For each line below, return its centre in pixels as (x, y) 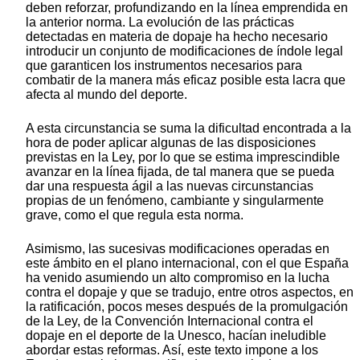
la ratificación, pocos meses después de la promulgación (187, 307)
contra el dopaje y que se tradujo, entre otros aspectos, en (190, 292)
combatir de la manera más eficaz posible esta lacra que (186, 80)
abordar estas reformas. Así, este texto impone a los (172, 350)
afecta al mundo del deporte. (106, 95)
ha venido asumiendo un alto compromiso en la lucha (178, 278)
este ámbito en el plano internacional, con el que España (187, 264)
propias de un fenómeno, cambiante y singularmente (175, 201)
